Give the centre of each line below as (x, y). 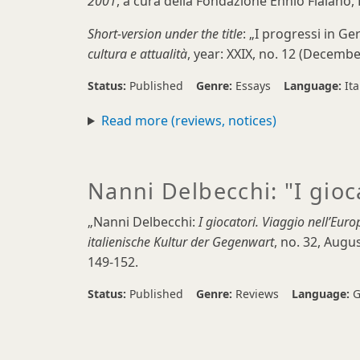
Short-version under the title (165, 34)
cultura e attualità (137, 54)
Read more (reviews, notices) (188, 121)
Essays (253, 86)
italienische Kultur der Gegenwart (181, 242)
